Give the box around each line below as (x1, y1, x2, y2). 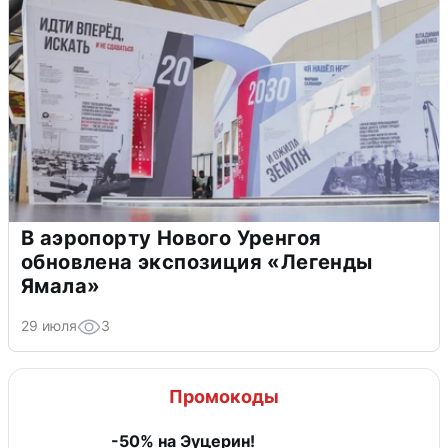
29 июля (21, 317, 77, 335)
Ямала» (21, 274, 101, 299)
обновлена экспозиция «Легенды (21, 250, 373, 275)
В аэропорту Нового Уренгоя (21, 226, 322, 251)
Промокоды (169, 386, 279, 408)
